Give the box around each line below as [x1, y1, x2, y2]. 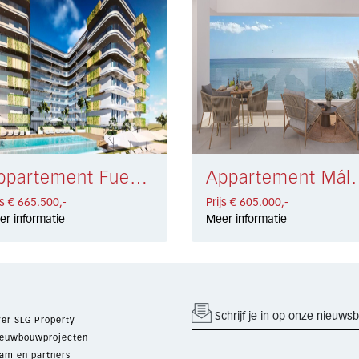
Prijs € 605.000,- [205, 196, 288, 208]
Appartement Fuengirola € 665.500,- [130, 169, 148, 188]
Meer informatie [205, 213, 287, 225]
